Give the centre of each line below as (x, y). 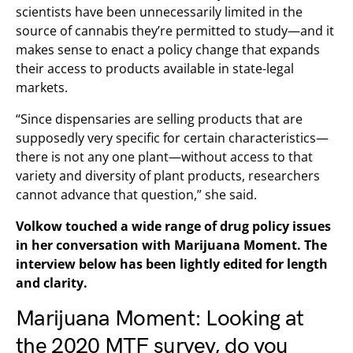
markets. (42, 87)
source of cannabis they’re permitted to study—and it (175, 31)
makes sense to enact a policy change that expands (168, 50)
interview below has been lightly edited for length (172, 264)
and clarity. (52, 283)
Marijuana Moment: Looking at (160, 319)
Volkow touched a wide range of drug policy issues (173, 226)
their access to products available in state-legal (155, 69)
